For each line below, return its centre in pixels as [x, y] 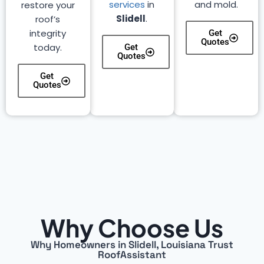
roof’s [48, 19]
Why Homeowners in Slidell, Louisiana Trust [132, 245]
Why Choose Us [132, 227]
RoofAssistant [132, 255]
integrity [48, 33]
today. [48, 47]
